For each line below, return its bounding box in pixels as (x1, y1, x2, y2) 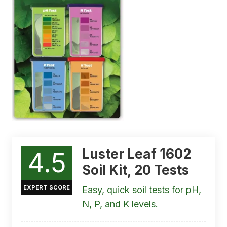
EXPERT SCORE (23, 184, 70, 192)
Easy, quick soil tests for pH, (82, 184, 201, 196)
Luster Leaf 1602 (82, 146, 191, 162)
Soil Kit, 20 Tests (82, 162, 189, 178)
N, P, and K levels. (82, 199, 158, 210)
